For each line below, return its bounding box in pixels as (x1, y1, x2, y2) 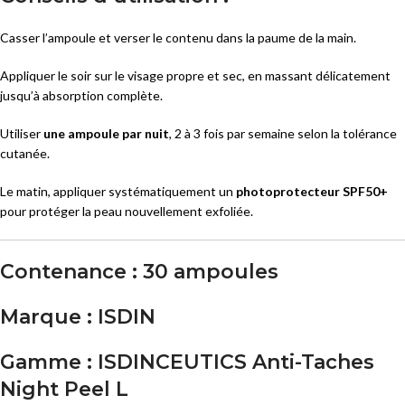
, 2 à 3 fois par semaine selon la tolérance (169, 126, 397, 142)
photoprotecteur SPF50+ (236, 184, 388, 200)
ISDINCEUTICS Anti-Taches (92, 350, 374, 375)
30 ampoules (137, 259, 278, 285)
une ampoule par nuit (43, 126, 169, 142)
